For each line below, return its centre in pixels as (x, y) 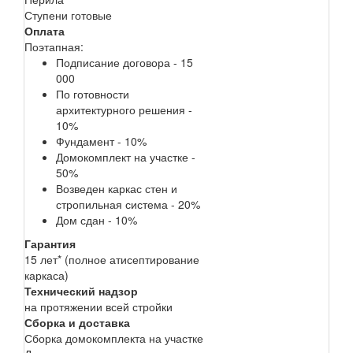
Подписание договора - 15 (124, 62)
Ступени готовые (68, 15)
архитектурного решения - (124, 109)
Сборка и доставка (77, 322)
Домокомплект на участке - (126, 156)
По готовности (93, 93)
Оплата (45, 30)
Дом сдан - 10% (97, 219)
